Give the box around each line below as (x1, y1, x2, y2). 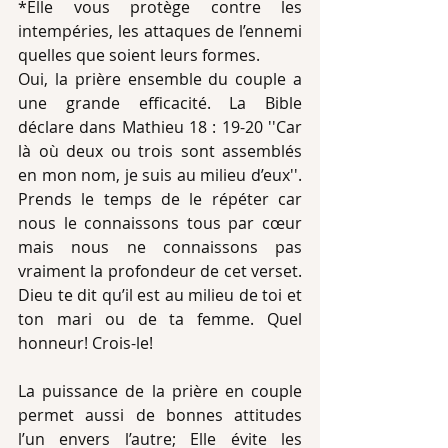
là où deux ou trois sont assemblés (18, 140, 302, 162)
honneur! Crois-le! (18, 332, 157, 354)
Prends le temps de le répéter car (18, 188, 302, 210)
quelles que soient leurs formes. (18, 44, 264, 66)
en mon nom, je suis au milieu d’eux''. (18, 164, 302, 186)
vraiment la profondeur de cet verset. (18, 260, 302, 282)
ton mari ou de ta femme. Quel (18, 308, 302, 330)
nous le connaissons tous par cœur (18, 212, 302, 234)
